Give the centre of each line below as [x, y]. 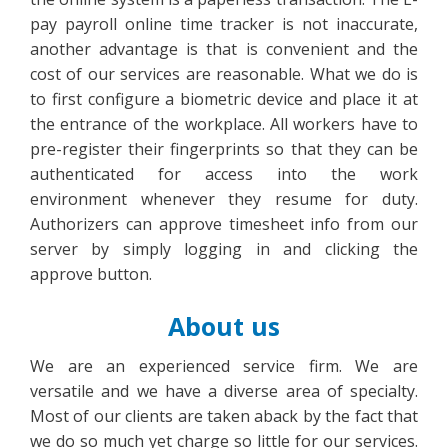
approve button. [91, 274]
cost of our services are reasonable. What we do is [224, 74]
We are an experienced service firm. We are [224, 365]
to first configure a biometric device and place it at [224, 99]
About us [224, 326]
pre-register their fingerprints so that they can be [224, 149]
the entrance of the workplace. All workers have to [224, 124]
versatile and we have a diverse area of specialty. [224, 390]
